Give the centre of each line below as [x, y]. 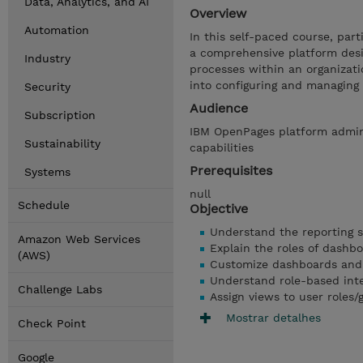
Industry [47, 58]
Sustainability [62, 143]
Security [47, 87]
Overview [218, 13]
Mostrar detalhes [273, 317]
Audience [219, 108]
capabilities [222, 147]
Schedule [44, 205]
